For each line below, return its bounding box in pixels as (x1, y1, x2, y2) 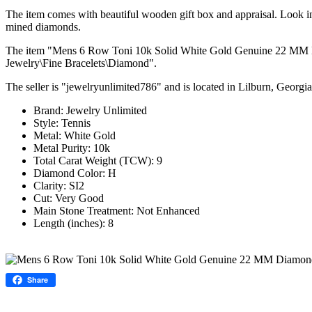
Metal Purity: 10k (33, 141, 110, 154)
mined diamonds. (6, 20, 81, 33)
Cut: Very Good (33, 192, 104, 204)
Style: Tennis (33, 116, 91, 129)
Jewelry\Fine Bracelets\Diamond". (6, 56, 157, 69)
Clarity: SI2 (33, 179, 84, 192)
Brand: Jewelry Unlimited (33, 104, 147, 116)
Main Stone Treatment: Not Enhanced (33, 204, 200, 217)
